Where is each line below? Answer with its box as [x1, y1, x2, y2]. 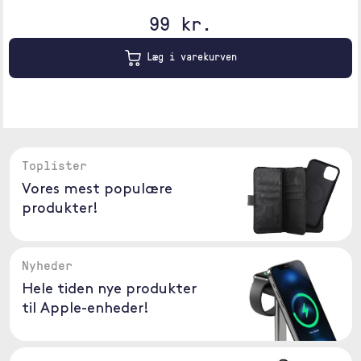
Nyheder [21, 256, 73, 274]
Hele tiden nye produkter [21, 282, 197, 297]
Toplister [21, 156, 87, 174]
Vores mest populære [21, 182, 172, 197]
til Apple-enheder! [21, 301, 149, 317]
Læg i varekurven [140, 49, 237, 64]
